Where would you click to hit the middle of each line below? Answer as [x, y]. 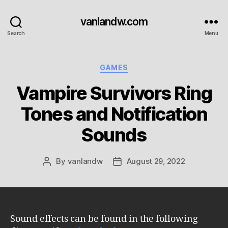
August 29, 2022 [156, 161]
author [58, 173]
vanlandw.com [114, 21]
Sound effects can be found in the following [104, 219]
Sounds [114, 135]
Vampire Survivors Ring [114, 93]
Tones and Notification [114, 114]
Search [16, 33]
